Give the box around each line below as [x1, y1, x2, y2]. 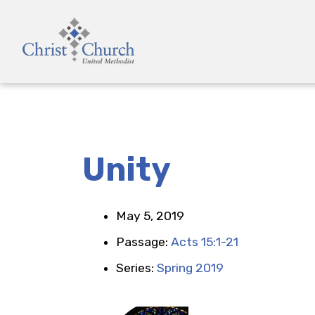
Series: [116, 261, 157, 275]
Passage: [116, 235, 171, 249]
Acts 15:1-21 [171, 235, 238, 249]
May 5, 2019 [116, 209, 184, 223]
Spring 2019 [157, 261, 224, 275]
